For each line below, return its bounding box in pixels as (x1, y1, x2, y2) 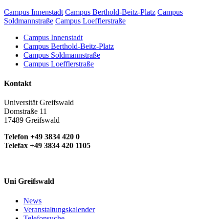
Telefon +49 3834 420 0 (4, 132, 80, 141)
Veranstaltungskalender (23, 205, 95, 214)
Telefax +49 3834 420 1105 (4, 141, 90, 150)
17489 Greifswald (4, 116, 60, 124)
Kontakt (4, 79, 31, 88)
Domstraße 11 (4, 107, 47, 115)
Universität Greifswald (4, 98, 74, 107)
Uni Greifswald (4, 177, 54, 186)
